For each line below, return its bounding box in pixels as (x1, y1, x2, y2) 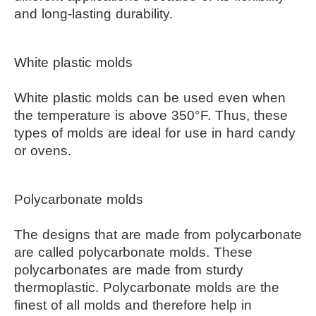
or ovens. (14, 142, 71, 158)
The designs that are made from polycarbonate (14, 226, 302, 242)
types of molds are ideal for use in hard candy (14, 125, 296, 140)
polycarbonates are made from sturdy (14, 262, 243, 277)
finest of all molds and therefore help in (14, 297, 252, 312)
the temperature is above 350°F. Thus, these (14, 107, 288, 123)
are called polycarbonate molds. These (14, 244, 253, 260)
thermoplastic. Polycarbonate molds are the (14, 279, 279, 295)
